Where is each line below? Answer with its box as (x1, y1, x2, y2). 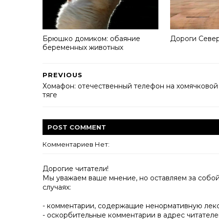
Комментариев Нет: (43, 140, 109, 148)
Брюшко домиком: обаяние (43, 34, 140, 43)
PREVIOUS (43, 71, 83, 79)
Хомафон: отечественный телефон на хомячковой (43, 82, 218, 90)
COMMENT (69, 123, 106, 131)
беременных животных (43, 43, 123, 52)
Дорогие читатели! (43, 164, 109, 173)
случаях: (43, 183, 71, 192)
